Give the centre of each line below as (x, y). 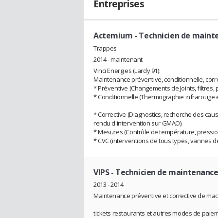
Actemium (113, 36)
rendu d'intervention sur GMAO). (138, 123)
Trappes (105, 48)
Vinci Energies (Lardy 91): (127, 70)
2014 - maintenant (118, 59)
